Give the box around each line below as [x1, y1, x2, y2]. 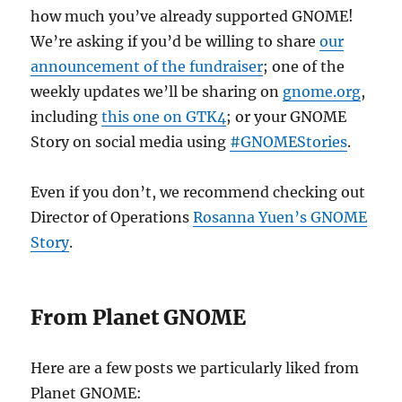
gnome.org [283, 83, 362, 100]
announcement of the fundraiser [31, 57, 264, 75]
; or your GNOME [226, 108, 347, 126]
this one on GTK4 [101, 108, 227, 126]
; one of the [263, 57, 345, 75]
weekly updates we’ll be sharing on [31, 83, 284, 100]
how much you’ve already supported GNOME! [31, 7, 354, 25]
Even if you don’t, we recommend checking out [31, 183, 366, 201]
